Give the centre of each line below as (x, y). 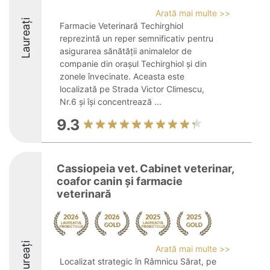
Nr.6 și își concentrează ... (111, 102)
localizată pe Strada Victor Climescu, (132, 89)
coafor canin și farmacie (120, 181)
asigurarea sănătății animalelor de (126, 51)
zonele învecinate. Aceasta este (122, 76)
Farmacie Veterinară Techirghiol (121, 26)
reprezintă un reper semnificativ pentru (137, 38)
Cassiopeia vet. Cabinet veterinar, (145, 168)
